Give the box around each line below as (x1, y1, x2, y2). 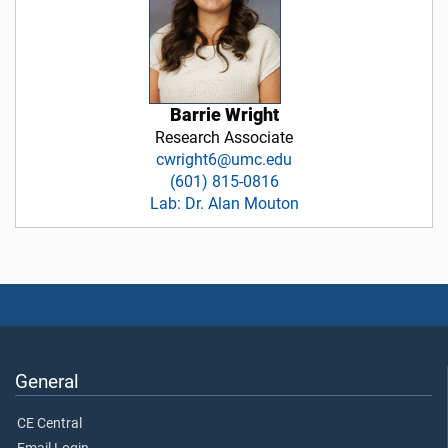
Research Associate (155, 127, 293, 147)
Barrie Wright (169, 104, 279, 125)
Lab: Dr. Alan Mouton (149, 193, 299, 213)
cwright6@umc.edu (156, 149, 292, 169)
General (15, 369, 79, 393)
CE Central (17, 414, 82, 432)
